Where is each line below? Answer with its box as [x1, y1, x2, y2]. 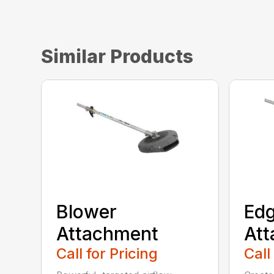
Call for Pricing [56, 244, 158, 262]
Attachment [56, 222, 159, 245]
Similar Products [41, 45, 194, 67]
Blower [56, 200, 117, 223]
